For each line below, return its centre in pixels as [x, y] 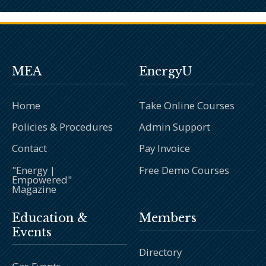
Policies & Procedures [62, 127]
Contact [29, 148]
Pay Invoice [164, 148]
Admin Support [175, 127]
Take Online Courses [187, 106]
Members [168, 218]
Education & [50, 218]
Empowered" [42, 179]
